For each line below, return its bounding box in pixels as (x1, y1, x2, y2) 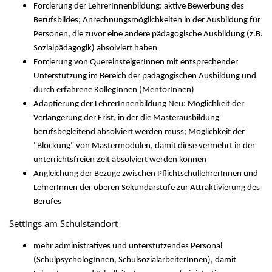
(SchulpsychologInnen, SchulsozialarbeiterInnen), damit (33, 256, 236, 265)
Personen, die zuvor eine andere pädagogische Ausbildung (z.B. (33, 30, 263, 39)
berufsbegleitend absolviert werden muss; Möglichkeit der (33, 127, 245, 137)
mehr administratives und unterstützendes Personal (33, 242, 222, 251)
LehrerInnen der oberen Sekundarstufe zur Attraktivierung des (33, 183, 260, 192)
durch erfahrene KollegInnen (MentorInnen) (33, 86, 194, 95)
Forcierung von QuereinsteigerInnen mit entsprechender (33, 58, 238, 67)
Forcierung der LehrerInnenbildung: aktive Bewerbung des (33, 2, 244, 11)
